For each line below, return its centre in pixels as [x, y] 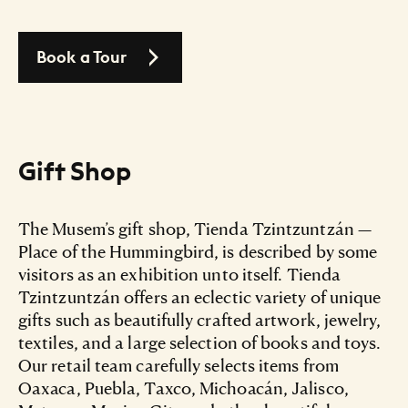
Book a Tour [82, 56]
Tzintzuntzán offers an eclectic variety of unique [200, 296]
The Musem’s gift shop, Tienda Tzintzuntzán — [195, 228]
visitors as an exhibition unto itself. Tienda [180, 273]
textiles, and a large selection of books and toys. [200, 342]
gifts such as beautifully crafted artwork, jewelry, [200, 319]
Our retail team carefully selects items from [178, 364]
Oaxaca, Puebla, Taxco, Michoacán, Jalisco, [184, 387]
